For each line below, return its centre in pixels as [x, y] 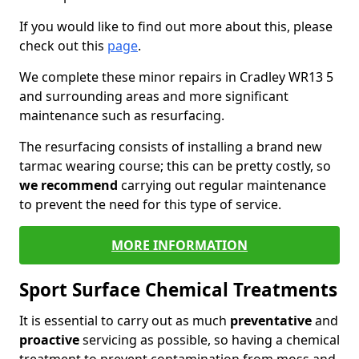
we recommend [69, 185]
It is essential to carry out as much [125, 321]
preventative [271, 321]
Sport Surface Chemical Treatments [178, 290]
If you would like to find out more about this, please [176, 26]
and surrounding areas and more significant [154, 96]
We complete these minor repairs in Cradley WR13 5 [176, 77]
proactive [49, 340]
